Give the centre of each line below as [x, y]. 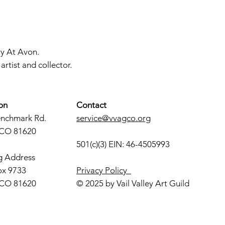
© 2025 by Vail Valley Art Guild [133, 184]
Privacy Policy [103, 171]
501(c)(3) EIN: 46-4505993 [123, 144]
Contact [91, 105]
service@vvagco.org [113, 118]
